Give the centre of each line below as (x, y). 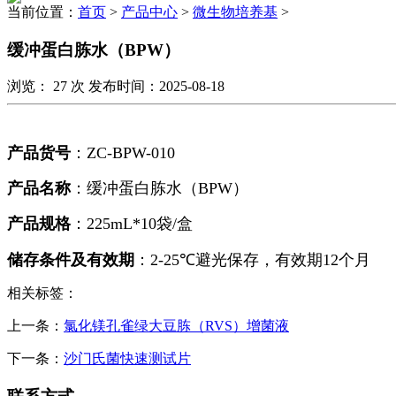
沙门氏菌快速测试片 (127, 359)
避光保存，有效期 (259, 260)
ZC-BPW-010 (131, 153)
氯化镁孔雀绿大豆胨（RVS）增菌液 (176, 326)
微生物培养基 (235, 12)
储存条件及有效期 (71, 260)
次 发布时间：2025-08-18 (148, 87)
